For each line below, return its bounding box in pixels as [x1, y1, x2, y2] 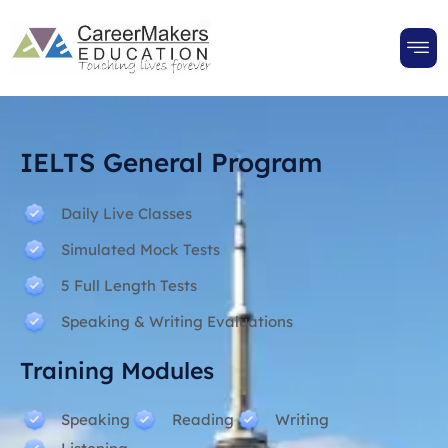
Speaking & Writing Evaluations [61, 312, 294, 332]
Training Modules [20, 356, 214, 386]
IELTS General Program [20, 146, 322, 180]
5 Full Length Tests [61, 276, 198, 296]
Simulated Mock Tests [61, 240, 221, 260]
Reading [171, 410, 234, 430]
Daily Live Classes [61, 204, 193, 224]
